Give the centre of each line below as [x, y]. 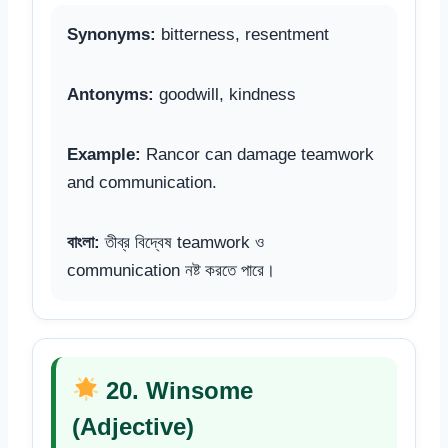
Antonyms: [110, 94]
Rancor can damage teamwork [257, 154]
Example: [104, 154]
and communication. [142, 182]
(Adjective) [133, 426]
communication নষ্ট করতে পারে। [171, 270]
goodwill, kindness [225, 94]
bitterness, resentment [242, 34]
